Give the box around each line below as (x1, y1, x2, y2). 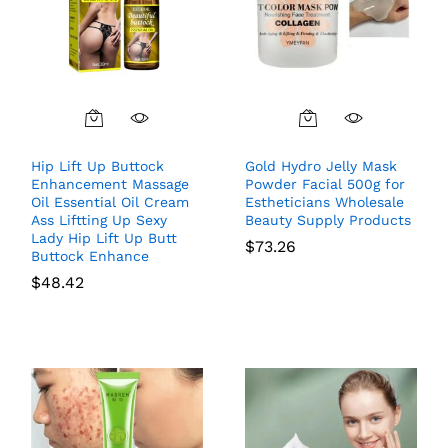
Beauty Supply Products (245, 212, 411, 229)
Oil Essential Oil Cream (31, 194, 189, 211)
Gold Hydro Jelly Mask (245, 158, 397, 175)
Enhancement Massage (31, 176, 189, 193)
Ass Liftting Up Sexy (31, 212, 167, 229)
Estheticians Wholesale (245, 194, 404, 211)
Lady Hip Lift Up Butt (31, 230, 177, 247)
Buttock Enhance (31, 248, 149, 265)
